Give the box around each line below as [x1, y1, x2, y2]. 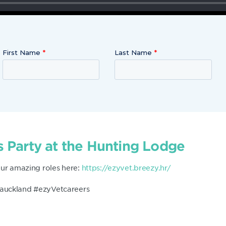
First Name [3, 48, 40, 56]
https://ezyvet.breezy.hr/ [81, 163, 171, 172]
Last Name [115, 48, 152, 56]
